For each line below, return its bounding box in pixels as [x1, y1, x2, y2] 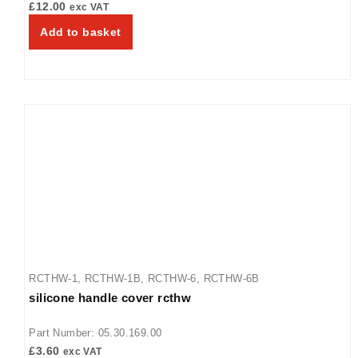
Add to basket [40, 25, 121, 38]
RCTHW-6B [203, 272, 260, 284]
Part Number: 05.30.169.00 [29, 326, 162, 339]
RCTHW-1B [85, 272, 141, 284]
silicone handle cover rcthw [29, 290, 192, 304]
